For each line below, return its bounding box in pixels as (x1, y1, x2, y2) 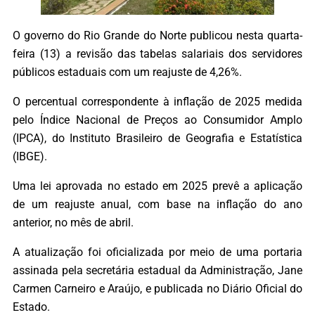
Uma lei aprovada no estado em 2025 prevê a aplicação (13, 179, 302, 193)
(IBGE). (13, 149, 47, 163)
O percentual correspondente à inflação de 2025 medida (13, 94, 302, 108)
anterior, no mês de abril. (13, 216, 134, 230)
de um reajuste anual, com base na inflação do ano (13, 198, 302, 212)
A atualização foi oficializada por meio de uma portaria (13, 245, 302, 259)
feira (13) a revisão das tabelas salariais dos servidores (13, 46, 302, 60)
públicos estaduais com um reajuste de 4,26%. (13, 65, 242, 79)
